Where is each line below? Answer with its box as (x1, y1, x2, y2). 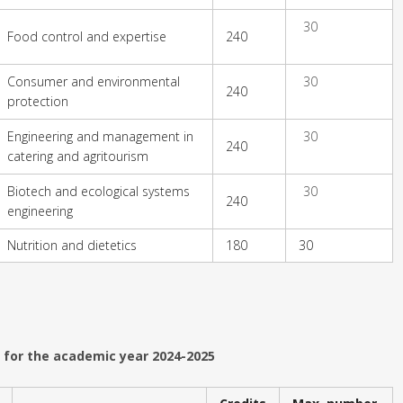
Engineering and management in (7, 127, 193, 145)
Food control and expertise (7, 27, 166, 45)
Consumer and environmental (7, 72, 180, 90)
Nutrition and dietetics (7, 236, 137, 254)
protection (7, 92, 68, 110)
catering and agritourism (7, 147, 148, 165)
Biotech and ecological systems (7, 182, 190, 200)
